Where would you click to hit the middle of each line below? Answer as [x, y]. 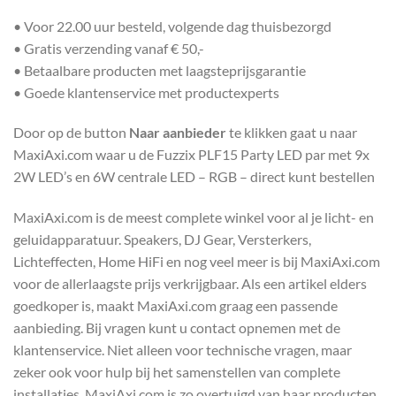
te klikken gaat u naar [292, 133]
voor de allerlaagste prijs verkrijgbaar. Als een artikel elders [190, 284]
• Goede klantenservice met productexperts [146, 92]
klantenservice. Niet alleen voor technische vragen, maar [183, 350]
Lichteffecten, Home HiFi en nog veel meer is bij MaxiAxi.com [197, 262]
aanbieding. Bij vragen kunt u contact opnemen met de [177, 328]
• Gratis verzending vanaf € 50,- [109, 48]
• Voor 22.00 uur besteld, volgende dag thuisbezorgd [172, 26]
